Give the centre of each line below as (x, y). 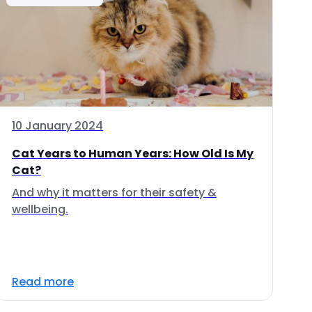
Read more (43, 282)
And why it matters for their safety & (114, 193)
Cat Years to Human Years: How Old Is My (133, 154)
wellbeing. (40, 209)
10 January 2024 (57, 126)
